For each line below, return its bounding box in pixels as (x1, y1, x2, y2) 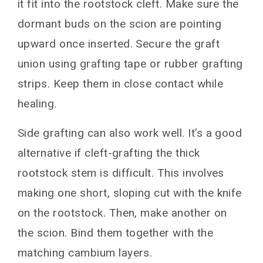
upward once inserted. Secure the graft (18, 36, 220, 50)
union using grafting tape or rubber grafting (18, 56, 243, 70)
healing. (18, 96, 57, 110)
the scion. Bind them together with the (18, 225, 214, 240)
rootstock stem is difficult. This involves (18, 166, 224, 180)
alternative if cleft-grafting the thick (18, 146, 200, 160)
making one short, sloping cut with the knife (18, 186, 242, 200)
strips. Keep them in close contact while (18, 76, 224, 90)
